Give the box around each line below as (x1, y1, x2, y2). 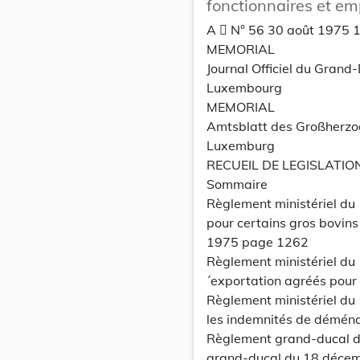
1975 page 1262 (207, 234, 309, 250)
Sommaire (207, 176, 268, 192)
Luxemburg (207, 137, 275, 153)
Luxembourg (207, 80, 282, 96)
